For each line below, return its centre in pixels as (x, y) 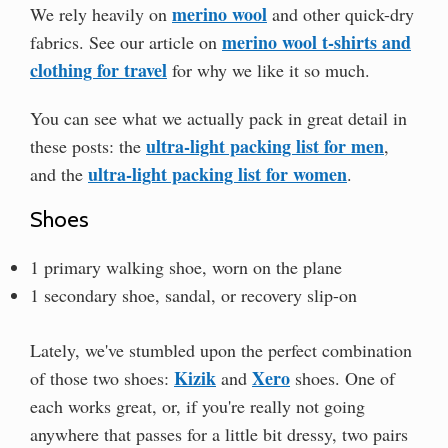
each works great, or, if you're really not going (197, 406)
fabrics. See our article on (126, 41)
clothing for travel (98, 69)
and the (59, 173)
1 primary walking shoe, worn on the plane (186, 267)
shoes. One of (342, 378)
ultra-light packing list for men (265, 145)
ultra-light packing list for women (217, 173)
